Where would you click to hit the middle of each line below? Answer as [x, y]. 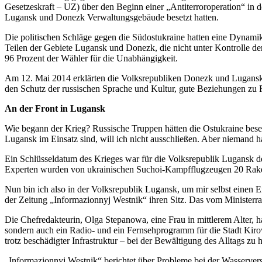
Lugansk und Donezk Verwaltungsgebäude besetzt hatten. [112, 18]
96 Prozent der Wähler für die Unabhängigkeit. [91, 58]
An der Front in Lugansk [55, 109]
